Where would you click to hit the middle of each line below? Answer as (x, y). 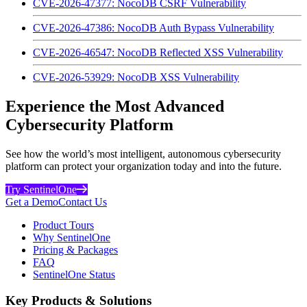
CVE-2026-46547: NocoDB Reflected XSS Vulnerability (158, 52)
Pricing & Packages (75, 249)
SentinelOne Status (74, 274)
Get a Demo (32, 201)
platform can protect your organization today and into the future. (144, 166)
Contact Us (83, 201)
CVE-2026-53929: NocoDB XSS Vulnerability (136, 77)
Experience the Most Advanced (115, 106)
